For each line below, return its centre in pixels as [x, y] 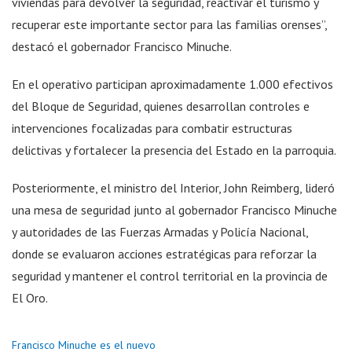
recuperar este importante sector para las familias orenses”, [169, 24]
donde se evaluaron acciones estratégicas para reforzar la [164, 253]
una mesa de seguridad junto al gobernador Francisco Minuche [174, 209]
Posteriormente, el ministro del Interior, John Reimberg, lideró [173, 187]
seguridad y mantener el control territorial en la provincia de [170, 275]
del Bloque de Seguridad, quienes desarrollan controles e [161, 106]
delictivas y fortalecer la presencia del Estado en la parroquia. [174, 150]
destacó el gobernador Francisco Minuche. [122, 46]
